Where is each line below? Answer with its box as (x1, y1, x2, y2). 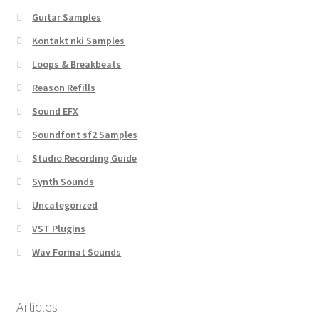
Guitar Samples (32, 10, 102, 23)
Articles (16, 298, 58, 316)
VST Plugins (32, 221, 86, 235)
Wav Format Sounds (32, 245, 122, 258)
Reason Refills (32, 80, 96, 94)
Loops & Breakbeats (32, 57, 122, 70)
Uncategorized (32, 198, 98, 211)
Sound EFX (32, 104, 79, 117)
